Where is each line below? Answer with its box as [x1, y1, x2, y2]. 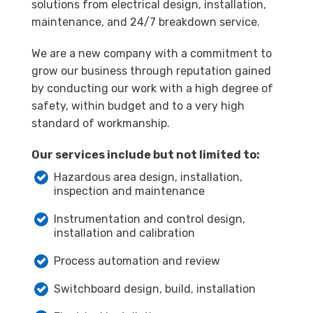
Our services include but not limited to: [31, 148, 260, 161]
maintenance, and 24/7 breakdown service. [31, 15, 260, 29]
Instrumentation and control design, [54, 212, 245, 226]
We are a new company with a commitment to [31, 47, 272, 60]
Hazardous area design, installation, [54, 170, 242, 184]
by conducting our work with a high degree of [31, 82, 273, 95]
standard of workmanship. [31, 117, 170, 130]
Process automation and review [54, 254, 220, 268]
